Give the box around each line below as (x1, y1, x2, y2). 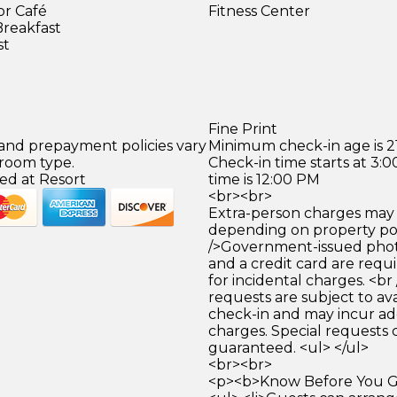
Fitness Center (207, 2, 310, 19)
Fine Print (207, 120, 277, 137)
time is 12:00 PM (207, 170, 320, 188)
